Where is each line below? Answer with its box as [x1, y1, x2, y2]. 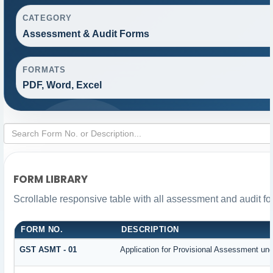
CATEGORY [23, 13, 72, 23]
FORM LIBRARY [13, 172, 88, 187]
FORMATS [23, 65, 66, 74]
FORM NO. [21, 224, 63, 234]
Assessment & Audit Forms [23, 28, 150, 39]
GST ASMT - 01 [19, 244, 77, 254]
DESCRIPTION [121, 224, 179, 234]
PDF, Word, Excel [23, 80, 102, 91]
